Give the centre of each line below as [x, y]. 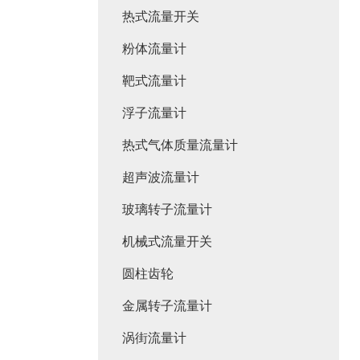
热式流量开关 [161, 16]
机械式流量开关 [167, 241]
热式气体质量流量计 [180, 145]
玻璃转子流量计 [167, 209]
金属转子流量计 [167, 306]
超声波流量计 [161, 177]
